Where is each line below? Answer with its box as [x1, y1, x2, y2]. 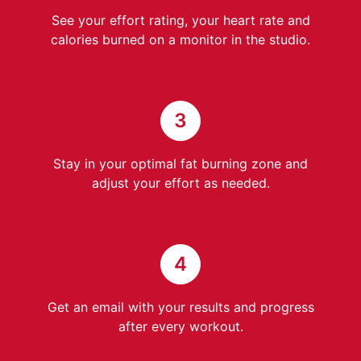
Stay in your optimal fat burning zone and [53, 156, 308, 172]
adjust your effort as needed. [91, 175, 270, 192]
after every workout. [118, 318, 243, 335]
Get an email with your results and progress [47, 299, 314, 316]
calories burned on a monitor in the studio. [51, 31, 310, 48]
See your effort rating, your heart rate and [51, 12, 310, 29]
